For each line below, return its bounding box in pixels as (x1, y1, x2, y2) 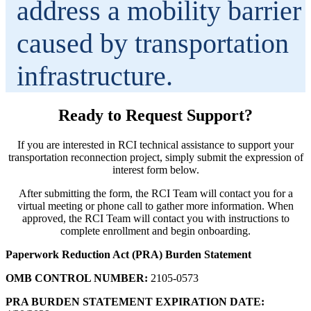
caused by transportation (17, 27, 289, 59)
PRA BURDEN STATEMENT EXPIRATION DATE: (6, 295, 264, 308)
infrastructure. (17, 60, 173, 92)
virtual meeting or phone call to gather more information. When (17, 199, 294, 212)
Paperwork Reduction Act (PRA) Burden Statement (6, 248, 251, 260)
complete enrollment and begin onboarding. (60, 224, 251, 237)
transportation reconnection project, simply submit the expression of (8, 151, 303, 163)
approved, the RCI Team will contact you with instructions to (22, 212, 289, 224)
